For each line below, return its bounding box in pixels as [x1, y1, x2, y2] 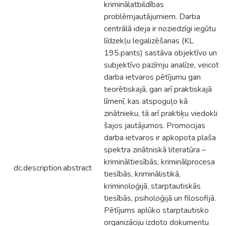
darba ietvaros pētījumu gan [104, 72, 201, 83]
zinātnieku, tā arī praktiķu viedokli [104, 108, 217, 119]
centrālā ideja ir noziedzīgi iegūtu [104, 23, 216, 34]
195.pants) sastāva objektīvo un [104, 47, 217, 59]
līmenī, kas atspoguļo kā [104, 96, 188, 107]
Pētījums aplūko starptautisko [104, 205, 209, 216]
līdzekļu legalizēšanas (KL [104, 35, 194, 46]
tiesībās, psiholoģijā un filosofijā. [104, 193, 216, 204]
